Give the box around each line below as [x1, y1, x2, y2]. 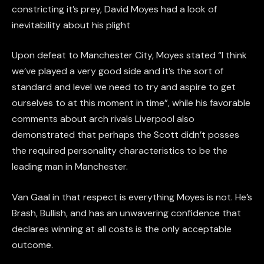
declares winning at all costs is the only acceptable [12, 222, 232, 235]
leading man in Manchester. [12, 160, 128, 173]
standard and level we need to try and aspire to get [12, 81, 236, 94]
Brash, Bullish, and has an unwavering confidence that [12, 206, 241, 219]
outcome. [12, 238, 53, 251]
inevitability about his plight [12, 18, 130, 31]
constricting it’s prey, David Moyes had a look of [12, 2, 217, 15]
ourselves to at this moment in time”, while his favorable [12, 97, 250, 110]
